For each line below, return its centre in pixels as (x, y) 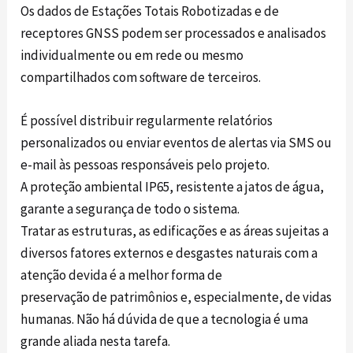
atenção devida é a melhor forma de (122, 275)
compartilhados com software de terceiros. (141, 77)
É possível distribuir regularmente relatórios (147, 121)
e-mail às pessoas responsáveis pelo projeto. (145, 165)
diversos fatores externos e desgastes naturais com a (169, 253)
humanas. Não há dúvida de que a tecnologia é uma (165, 320)
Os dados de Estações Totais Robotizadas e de (150, 11)
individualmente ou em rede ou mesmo (132, 55)
